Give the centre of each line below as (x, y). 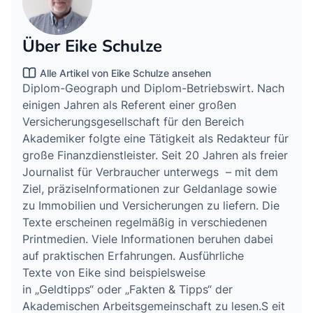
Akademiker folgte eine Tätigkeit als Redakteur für (155, 139)
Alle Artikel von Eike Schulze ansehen (125, 73)
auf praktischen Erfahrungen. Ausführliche (133, 256)
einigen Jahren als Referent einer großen (129, 105)
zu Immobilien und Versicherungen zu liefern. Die (151, 206)
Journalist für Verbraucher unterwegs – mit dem (150, 172)
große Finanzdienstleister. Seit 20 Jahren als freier (155, 155)
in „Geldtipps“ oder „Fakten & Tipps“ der (128, 290)
